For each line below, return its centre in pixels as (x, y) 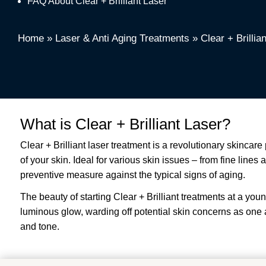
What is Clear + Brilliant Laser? (125, 124)
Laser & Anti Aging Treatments (122, 38)
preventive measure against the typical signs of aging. (132, 175)
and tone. (39, 227)
